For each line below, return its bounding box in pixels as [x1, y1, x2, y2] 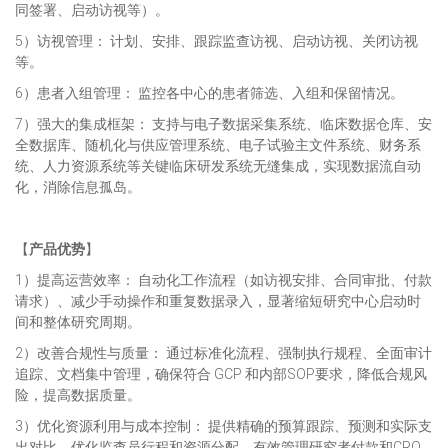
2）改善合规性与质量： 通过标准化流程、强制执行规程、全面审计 [15, 345, 432, 361]
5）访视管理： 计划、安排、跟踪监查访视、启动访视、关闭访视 [15, 33, 418, 49]
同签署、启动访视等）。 [15, 2, 169, 18]
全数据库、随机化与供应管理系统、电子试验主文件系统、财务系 [15, 137, 421, 153]
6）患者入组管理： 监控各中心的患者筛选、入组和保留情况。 [15, 85, 404, 101]
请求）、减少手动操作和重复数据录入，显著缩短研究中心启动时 [15, 293, 421, 309]
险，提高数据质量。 [15, 387, 141, 403]
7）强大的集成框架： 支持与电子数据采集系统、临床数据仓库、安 [15, 116, 432, 132]
